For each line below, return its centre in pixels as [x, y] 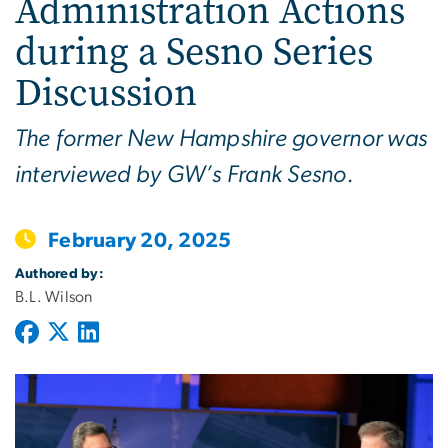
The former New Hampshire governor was [221, 138]
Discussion [106, 92]
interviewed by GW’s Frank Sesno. [184, 174]
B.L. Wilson [54, 296]
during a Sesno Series [194, 51]
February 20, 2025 [140, 240]
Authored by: [59, 273]
